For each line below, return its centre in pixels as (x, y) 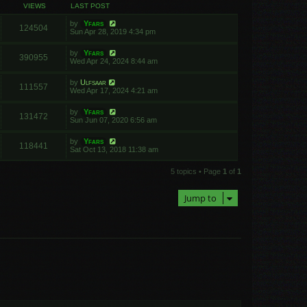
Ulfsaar (93, 82)
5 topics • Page (197, 171)
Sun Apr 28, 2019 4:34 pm (113, 32)
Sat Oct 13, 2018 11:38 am (114, 149)
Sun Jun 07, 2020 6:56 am (113, 120)
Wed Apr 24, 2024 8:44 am (114, 61)
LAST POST (90, 6)
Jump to (200, 198)
